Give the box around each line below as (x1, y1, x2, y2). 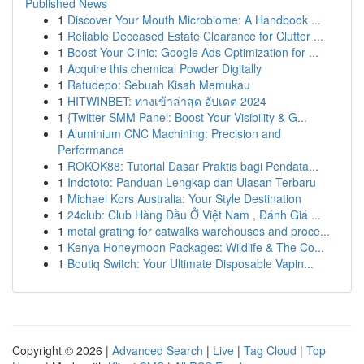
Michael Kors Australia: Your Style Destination (67, 190, 301, 206)
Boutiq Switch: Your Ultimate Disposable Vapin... (67, 255, 314, 271)
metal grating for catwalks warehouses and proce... (67, 223, 330, 239)
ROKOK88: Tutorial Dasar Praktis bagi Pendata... (67, 158, 318, 174)
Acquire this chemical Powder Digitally (67, 60, 262, 76)
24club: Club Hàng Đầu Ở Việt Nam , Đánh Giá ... (67, 206, 321, 223)
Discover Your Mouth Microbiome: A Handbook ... (67, 11, 321, 28)
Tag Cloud (244, 342, 297, 358)
